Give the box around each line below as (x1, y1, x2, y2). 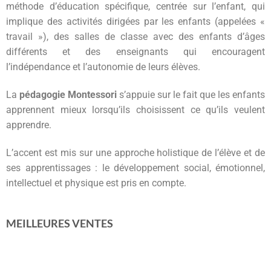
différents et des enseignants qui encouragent (6, 46, 265, 57)
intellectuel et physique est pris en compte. (6, 177, 186, 189)
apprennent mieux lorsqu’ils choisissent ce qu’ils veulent (6, 103, 265, 116)
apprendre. (6, 119, 51, 131)
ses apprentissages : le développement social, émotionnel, (6, 162, 265, 174)
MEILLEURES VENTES (6, 217, 113, 230)
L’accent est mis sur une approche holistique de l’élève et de (6, 146, 265, 158)
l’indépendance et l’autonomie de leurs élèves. (6, 61, 200, 73)
